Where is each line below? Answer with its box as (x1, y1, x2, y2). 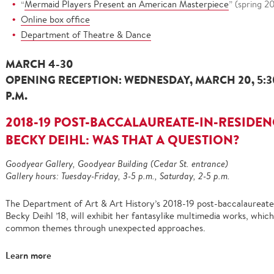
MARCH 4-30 (6, 56, 73, 72)
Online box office (21, 13, 90, 25)
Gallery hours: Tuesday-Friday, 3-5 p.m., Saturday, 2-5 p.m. (6, 170, 230, 182)
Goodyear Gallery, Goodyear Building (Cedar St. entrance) (6, 158, 228, 169)
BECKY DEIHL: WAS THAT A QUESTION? (6, 131, 240, 149)
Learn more (6, 249, 51, 262)
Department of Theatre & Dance (21, 29, 151, 40)
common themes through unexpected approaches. (6, 222, 206, 234)
